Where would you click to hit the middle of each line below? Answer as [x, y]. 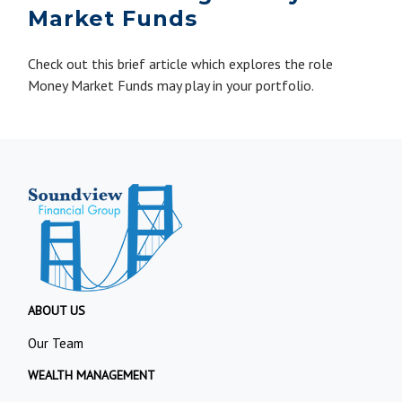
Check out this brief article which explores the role [181, 63]
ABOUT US [57, 310]
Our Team [56, 343]
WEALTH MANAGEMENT [92, 375]
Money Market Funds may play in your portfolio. [171, 85]
